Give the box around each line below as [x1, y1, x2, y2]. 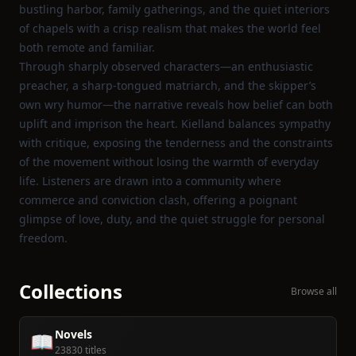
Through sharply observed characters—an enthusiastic [19, 59, 313, 74]
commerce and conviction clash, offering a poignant [19, 192, 297, 207]
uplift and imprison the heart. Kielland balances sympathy [19, 116, 331, 131]
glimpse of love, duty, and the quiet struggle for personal [19, 211, 325, 226]
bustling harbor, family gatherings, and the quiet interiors [19, 2, 330, 17]
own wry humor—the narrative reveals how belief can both [19, 97, 333, 112]
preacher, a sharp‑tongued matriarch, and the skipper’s [19, 78, 316, 93]
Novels [55, 327, 92, 342]
